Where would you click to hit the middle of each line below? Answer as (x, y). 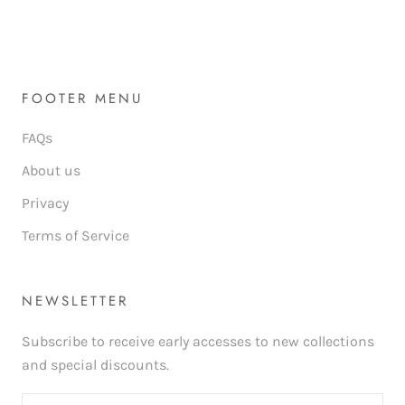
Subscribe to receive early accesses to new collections (198, 342)
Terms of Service (75, 236)
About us (51, 171)
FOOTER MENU (82, 99)
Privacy (45, 203)
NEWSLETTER (75, 301)
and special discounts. (95, 365)
